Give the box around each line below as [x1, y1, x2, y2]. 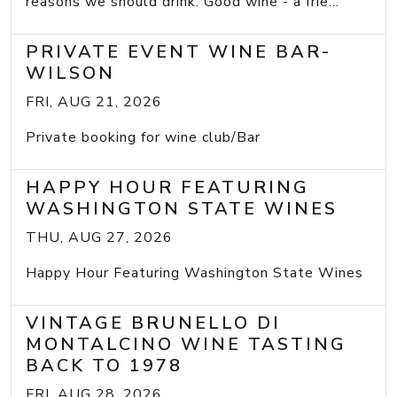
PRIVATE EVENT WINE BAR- [26, 40, 331, 65]
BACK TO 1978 [26, 354, 183, 378]
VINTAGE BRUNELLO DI [26, 311, 281, 336]
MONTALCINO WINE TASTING [26, 332, 346, 357]
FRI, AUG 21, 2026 [26, 92, 162, 113]
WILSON [26, 61, 115, 86]
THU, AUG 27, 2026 [26, 228, 173, 248]
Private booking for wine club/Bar [26, 128, 261, 148]
